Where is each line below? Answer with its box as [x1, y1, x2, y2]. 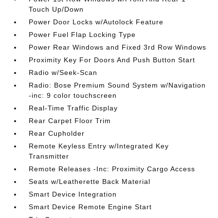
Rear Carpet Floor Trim [29, 117, 111, 125]
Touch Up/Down [29, 5, 84, 14]
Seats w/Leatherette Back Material [29, 178, 151, 186]
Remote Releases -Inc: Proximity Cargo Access [29, 165, 196, 173]
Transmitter [29, 152, 70, 161]
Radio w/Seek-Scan [29, 69, 98, 77]
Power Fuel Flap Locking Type [29, 31, 136, 39]
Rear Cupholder [29, 129, 85, 138]
